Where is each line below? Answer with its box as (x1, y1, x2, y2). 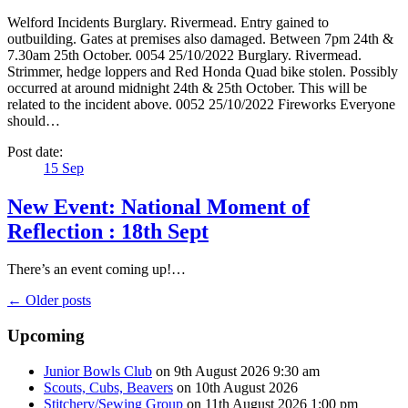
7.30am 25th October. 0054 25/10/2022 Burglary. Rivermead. (7, 46, 362, 63)
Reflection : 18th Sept (7, 219, 209, 243)
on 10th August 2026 (173, 379, 298, 395)
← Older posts (7, 292, 91, 309)
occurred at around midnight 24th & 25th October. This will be (7, 79, 367, 96)
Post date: (7, 143, 63, 159)
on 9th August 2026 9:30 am (152, 362, 320, 379)
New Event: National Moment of (7, 194, 310, 219)
